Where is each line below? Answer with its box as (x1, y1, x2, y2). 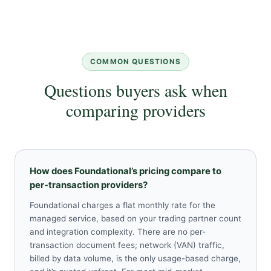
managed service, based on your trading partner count (30, 214, 241, 224)
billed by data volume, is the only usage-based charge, (30, 253, 241, 264)
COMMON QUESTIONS (90, 57, 181, 67)
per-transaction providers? (30, 180, 148, 191)
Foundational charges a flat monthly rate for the (30, 200, 215, 211)
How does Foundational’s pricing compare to (30, 166, 221, 177)
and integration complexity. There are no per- (30, 227, 206, 237)
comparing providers (65, 99, 206, 122)
